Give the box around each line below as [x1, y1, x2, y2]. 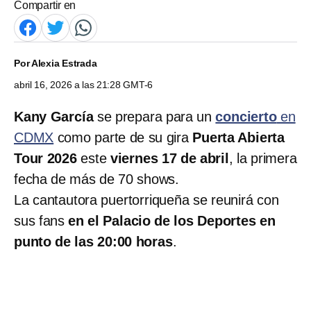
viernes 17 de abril [110, 150, 229, 166]
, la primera [228, 150, 297, 166]
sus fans [14, 212, 69, 228]
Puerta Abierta [188, 129, 285, 145]
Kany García [14, 108, 94, 124]
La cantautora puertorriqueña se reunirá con [14, 192, 279, 208]
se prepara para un [93, 108, 216, 124]
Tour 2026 [14, 150, 77, 166]
